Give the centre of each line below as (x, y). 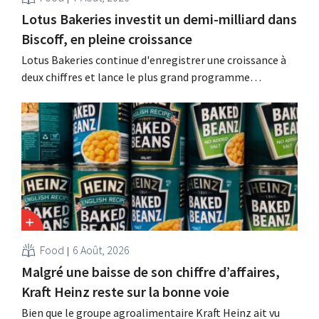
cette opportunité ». (70, 129)
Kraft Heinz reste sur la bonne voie (125, 292)
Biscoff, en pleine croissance (107, 39)
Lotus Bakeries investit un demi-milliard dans (159, 19)
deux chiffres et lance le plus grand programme (136, 77)
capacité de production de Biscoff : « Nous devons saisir (153, 111)
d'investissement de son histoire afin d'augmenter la (150, 94)
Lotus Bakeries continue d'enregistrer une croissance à (154, 60)
